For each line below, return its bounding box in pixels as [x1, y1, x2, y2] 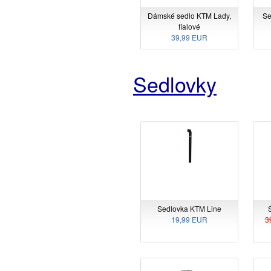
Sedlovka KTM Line [157, 203, 221, 214]
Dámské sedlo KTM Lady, [148, 10, 231, 21]
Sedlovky [133, 68, 217, 99]
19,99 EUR [171, 214, 207, 224]
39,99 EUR [171, 32, 207, 43]
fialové [178, 21, 200, 32]
